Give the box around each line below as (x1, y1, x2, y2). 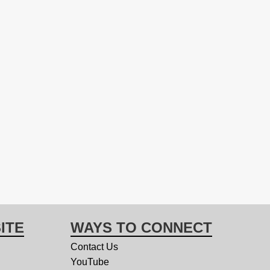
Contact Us (71, 242, 118, 252)
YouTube (71, 257, 109, 267)
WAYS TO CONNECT (71, 219, 212, 236)
